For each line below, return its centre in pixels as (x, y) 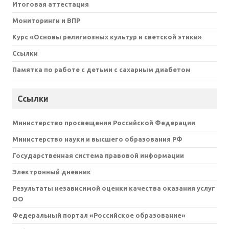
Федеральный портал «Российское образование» (99, 215)
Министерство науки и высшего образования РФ (97, 139)
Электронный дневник (52, 172)
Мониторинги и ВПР (46, 21)
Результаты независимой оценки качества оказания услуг (114, 188)
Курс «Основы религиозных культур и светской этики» (107, 37)
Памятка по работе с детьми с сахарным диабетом (101, 70)
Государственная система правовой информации (98, 156)
